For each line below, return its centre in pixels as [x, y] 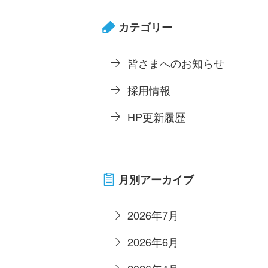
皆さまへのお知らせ [176, 63]
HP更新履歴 [156, 116]
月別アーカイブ [156, 179]
